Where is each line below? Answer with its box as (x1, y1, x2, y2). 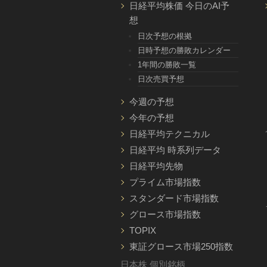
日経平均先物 (129, 161, 183, 172)
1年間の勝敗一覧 (138, 60, 196, 70)
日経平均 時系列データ (129, 145, 221, 156)
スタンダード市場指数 (129, 193, 219, 204)
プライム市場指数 (129, 177, 201, 188)
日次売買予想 (138, 74, 184, 84)
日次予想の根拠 (138, 32, 192, 41)
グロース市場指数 (129, 209, 201, 220)
